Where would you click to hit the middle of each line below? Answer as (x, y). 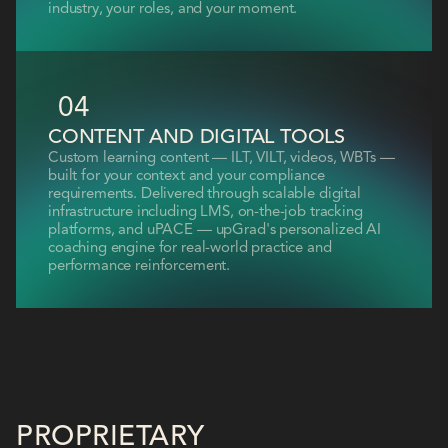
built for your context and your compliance (186, 176)
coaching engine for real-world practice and (190, 248)
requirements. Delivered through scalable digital (204, 194)
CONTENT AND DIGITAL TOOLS (196, 137)
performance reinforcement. (139, 266)
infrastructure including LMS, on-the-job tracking (205, 212)
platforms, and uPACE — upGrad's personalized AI (214, 230)
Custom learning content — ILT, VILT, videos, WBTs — (221, 158)
